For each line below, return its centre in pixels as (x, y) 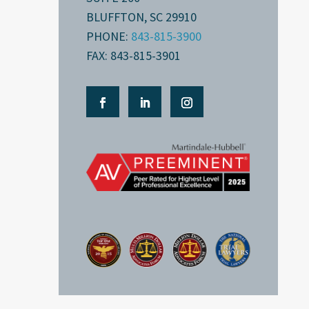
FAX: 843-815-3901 (133, 55)
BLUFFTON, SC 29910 (141, 17)
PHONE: (108, 36)
